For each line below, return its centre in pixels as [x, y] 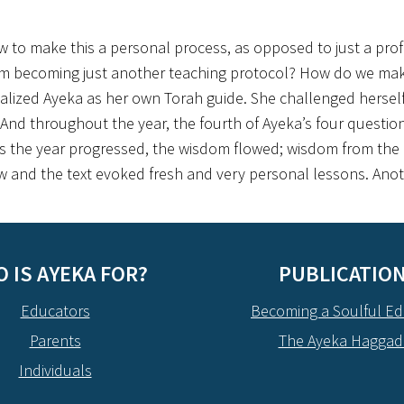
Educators [55, 311]
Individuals [55, 370]
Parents [55, 340]
